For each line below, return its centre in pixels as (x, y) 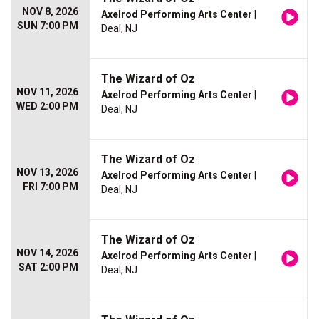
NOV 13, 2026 (47, 173)
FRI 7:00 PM (51, 187)
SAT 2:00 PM (48, 267)
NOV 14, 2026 (47, 253)
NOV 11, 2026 (47, 92)
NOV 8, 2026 (50, 12)
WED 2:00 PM (47, 106)
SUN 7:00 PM (48, 26)
